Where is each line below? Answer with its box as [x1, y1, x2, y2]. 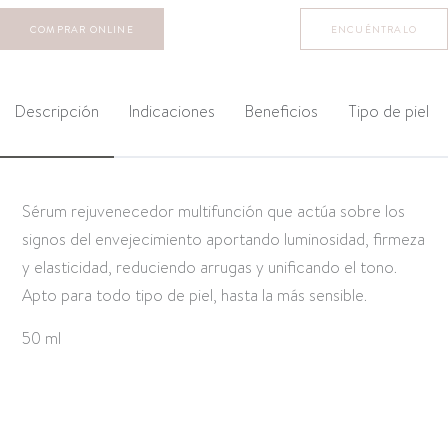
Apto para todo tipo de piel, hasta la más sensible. [22, 284, 368, 308]
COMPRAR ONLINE [30, 22, 134, 37]
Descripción [15, 100, 99, 124]
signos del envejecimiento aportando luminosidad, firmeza [22, 228, 426, 252]
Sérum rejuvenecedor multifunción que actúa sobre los [22, 200, 406, 224]
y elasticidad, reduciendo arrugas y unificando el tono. [22, 256, 398, 280]
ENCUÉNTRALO [330, 22, 417, 37]
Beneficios [245, 100, 318, 124]
